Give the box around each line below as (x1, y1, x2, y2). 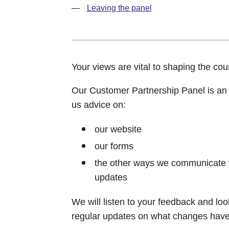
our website (94, 124, 142, 134)
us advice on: (71, 99, 126, 110)
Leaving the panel (86, 3, 152, 12)
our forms (94, 141, 133, 151)
